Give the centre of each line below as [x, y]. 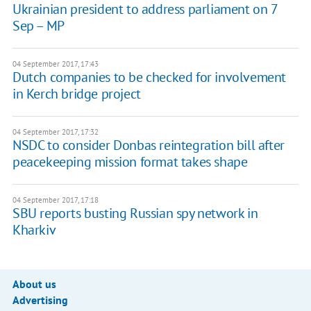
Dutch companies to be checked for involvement [149, 77]
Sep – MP [38, 26]
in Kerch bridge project [76, 94]
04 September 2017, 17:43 [55, 64]
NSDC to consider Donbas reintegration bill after [148, 145]
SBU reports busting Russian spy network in [135, 213]
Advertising [40, 300]
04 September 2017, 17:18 [55, 200]
